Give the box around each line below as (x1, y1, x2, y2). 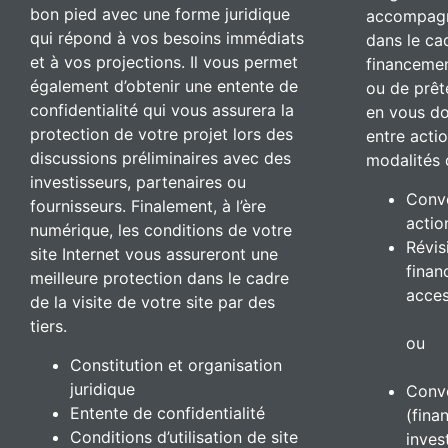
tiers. (30, 315, 67, 336)
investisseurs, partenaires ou (30, 171, 246, 192)
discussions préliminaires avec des (30, 147, 291, 168)
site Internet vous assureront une (30, 243, 278, 264)
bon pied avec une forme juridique (30, 3, 290, 24)
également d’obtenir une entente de (30, 75, 298, 96)
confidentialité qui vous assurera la (30, 99, 294, 120)
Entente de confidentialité (70, 402, 265, 423)
